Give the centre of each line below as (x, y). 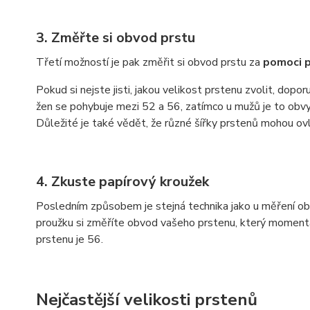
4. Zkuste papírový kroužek (124, 181)
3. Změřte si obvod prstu (117, 37)
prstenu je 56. (71, 239)
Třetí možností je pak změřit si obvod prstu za (149, 62)
